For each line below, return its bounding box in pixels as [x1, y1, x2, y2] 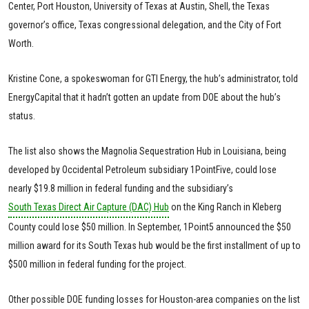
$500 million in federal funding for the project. [8, 259, 186, 270]
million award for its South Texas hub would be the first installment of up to [8, 240, 301, 251]
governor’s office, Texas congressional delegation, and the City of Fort [8, 19, 281, 30]
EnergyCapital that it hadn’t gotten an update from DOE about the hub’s [8, 92, 281, 103]
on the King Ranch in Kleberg [169, 201, 281, 212]
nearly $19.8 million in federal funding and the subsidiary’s [8, 183, 233, 194]
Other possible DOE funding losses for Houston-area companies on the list [8, 294, 300, 305]
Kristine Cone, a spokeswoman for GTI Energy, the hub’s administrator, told [8, 73, 298, 84]
